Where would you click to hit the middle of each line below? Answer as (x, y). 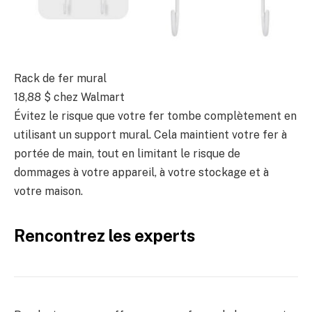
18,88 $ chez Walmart (69, 97)
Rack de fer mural (60, 79)
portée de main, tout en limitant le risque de (127, 154)
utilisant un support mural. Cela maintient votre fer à (150, 135)
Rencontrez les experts (104, 235)
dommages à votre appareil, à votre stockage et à (141, 173)
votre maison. (48, 192)
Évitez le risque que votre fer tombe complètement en (155, 116)
